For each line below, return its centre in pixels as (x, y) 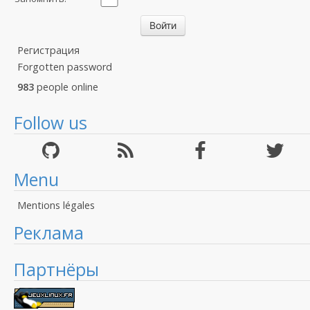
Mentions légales (56, 205)
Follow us (51, 122)
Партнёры (56, 269)
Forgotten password (65, 67)
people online (66, 87)
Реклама (49, 232)
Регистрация (48, 50)
